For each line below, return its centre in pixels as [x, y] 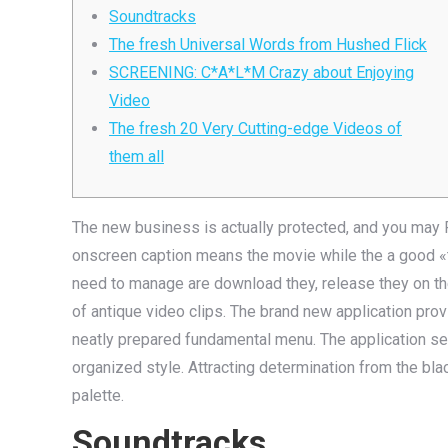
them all [136, 156]
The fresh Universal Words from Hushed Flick [268, 44]
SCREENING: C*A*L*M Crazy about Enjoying [261, 72]
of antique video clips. [151, 311]
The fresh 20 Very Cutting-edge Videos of [255, 128]
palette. [98, 395]
